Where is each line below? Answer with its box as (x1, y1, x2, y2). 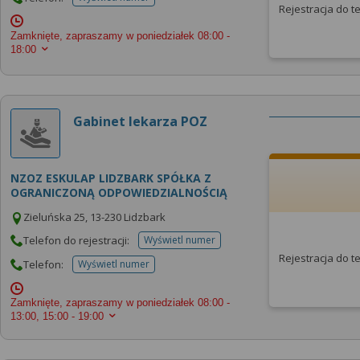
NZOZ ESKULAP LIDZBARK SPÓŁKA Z (10, 170, 211, 186)
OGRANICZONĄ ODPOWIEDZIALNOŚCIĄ (10, 185, 227, 201)
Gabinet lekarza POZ (73, 112, 207, 131)
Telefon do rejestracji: (23, 232, 132, 247)
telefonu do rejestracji (178, 238, 279, 252)
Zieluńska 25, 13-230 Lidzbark (23, 210, 166, 225)
